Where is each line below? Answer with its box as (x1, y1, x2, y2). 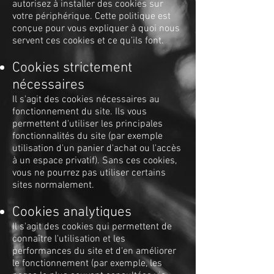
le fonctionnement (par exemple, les (12, 257, 162, 270)
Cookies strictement (12, 59, 132, 76)
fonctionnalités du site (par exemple (12, 130, 163, 143)
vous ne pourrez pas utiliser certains (12, 167, 166, 179)
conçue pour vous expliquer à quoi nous (12, 23, 180, 35)
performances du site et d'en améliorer (12, 245, 176, 257)
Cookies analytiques (12, 204, 131, 221)
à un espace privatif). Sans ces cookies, (12, 155, 177, 167)
